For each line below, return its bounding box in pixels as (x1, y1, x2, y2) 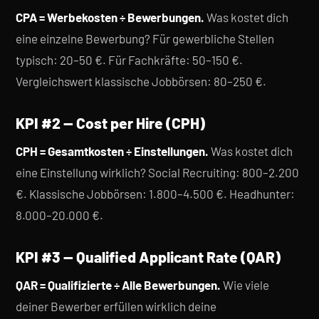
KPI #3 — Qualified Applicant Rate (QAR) (16, 248, 281, 266)
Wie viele (221, 278, 269, 292)
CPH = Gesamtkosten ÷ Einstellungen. (16, 144, 209, 158)
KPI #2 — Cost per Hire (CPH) (16, 114, 205, 132)
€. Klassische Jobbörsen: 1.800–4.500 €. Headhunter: (16, 187, 295, 201)
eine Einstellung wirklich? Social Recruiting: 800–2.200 (16, 165, 299, 179)
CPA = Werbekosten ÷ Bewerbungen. (16, 10, 204, 24)
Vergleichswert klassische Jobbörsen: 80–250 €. (16, 74, 266, 88)
